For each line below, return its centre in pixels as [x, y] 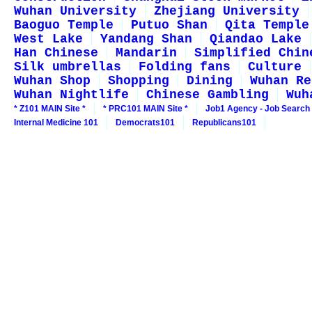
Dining [210, 81]
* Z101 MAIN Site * [50, 109]
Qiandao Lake [256, 39]
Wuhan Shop [52, 81]
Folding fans [185, 67]
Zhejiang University [227, 11]
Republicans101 [224, 123]
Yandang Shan [146, 39]
